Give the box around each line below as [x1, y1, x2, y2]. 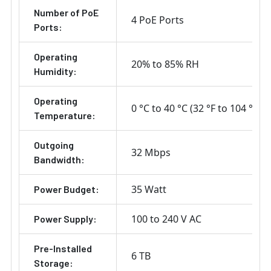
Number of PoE [34, 7, 99, 19]
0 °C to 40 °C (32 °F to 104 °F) [131, 102, 261, 116]
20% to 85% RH [131, 57, 199, 71]
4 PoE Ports [131, 13, 184, 27]
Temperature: [34, 109, 96, 122]
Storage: [34, 257, 73, 269]
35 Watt [131, 183, 166, 197]
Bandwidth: [34, 154, 85, 166]
